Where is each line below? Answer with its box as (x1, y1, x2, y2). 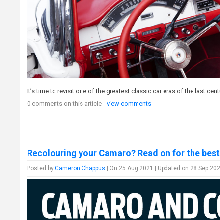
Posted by (27, 165, 55, 172)
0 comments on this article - (27, 100, 107, 108)
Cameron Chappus (55, 165, 106, 172)
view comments (107, 100, 152, 108)
